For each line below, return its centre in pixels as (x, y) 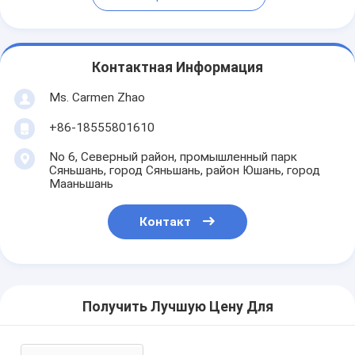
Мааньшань (81, 183)
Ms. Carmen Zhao (97, 97)
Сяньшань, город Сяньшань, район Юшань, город (184, 170)
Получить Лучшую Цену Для (177, 307)
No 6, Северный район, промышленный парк (173, 157)
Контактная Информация (177, 68)
